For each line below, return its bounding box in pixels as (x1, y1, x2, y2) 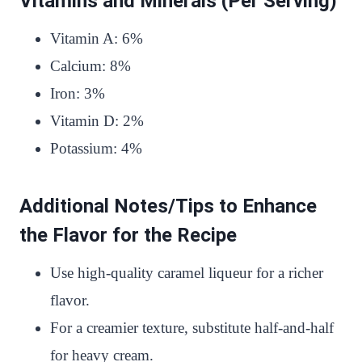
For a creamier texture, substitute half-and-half (50, 319, 334, 336)
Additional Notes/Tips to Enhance (19, 195, 317, 217)
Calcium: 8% (50, 57, 131, 74)
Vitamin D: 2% (50, 112, 144, 129)
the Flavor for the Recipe (19, 224, 237, 246)
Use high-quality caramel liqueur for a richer (50, 264, 323, 281)
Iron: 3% (50, 85, 105, 102)
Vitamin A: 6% (50, 30, 143, 47)
